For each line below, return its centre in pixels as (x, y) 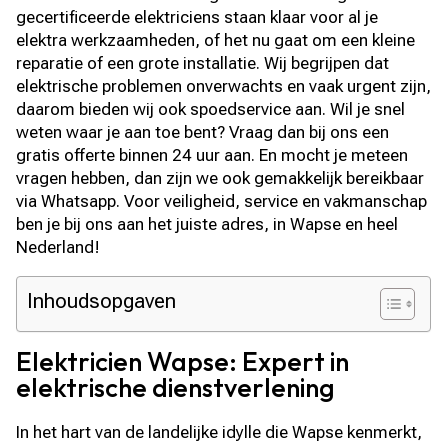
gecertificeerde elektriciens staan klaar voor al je (197, 17)
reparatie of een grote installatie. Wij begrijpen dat (203, 63)
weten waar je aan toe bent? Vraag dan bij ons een (203, 132)
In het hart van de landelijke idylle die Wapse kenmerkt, (219, 432)
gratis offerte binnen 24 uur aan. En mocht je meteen (212, 155)
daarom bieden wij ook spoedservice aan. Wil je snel (211, 109)
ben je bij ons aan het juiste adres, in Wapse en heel (207, 224)
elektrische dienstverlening (176, 387)
